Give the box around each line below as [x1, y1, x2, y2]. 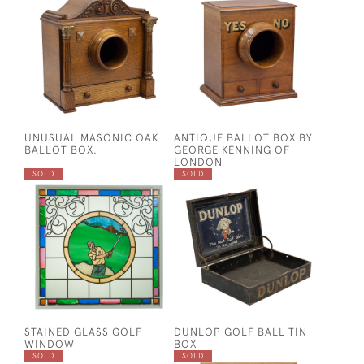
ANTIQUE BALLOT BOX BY [174, 131, 313, 144]
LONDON [174, 155, 223, 168]
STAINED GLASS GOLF [24, 325, 142, 338]
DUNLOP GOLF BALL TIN [174, 325, 307, 338]
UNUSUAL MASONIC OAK [24, 131, 158, 144]
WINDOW [24, 337, 75, 350]
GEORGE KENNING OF [174, 143, 290, 156]
